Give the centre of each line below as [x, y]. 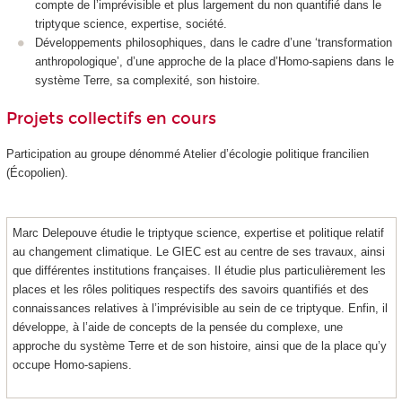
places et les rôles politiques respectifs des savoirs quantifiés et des [191, 289]
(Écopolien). [37, 172]
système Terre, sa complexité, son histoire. [148, 80]
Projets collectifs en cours [111, 119]
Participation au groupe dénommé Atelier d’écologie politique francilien [187, 153]
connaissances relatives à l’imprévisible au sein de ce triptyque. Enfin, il [200, 308]
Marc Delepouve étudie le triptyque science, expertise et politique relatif [198, 232]
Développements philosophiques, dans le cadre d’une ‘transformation [214, 42]
